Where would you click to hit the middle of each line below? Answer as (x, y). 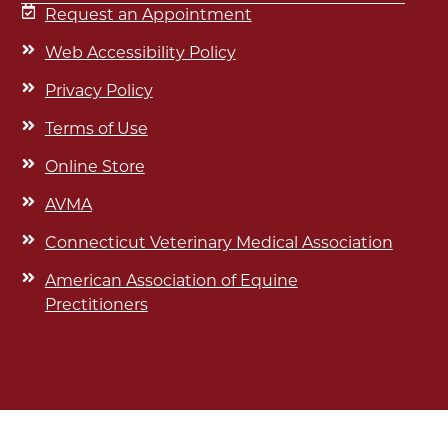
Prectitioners (96, 306)
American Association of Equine (171, 282)
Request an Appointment (148, 16)
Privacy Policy (98, 92)
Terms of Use (96, 130)
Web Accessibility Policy (140, 54)
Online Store (94, 168)
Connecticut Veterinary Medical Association (218, 244)
